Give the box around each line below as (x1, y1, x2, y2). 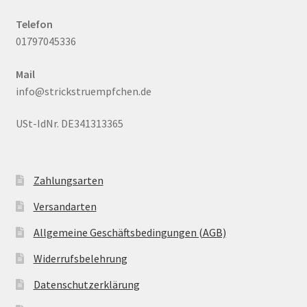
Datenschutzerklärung (33, 278, 140, 292)
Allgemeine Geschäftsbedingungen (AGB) (33, 225, 226, 240)
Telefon (15, 16, 53, 31)
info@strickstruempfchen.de (15, 84, 151, 98)
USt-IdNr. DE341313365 (15, 116, 123, 131)
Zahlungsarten (33, 173, 103, 188)
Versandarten (33, 199, 97, 214)
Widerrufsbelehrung (33, 251, 127, 266)
